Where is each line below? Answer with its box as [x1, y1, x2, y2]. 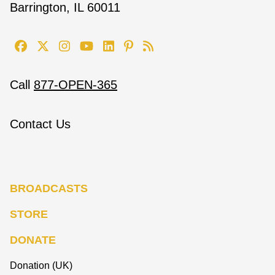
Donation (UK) [10, 260, 72, 271]
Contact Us [10, 117, 71, 131]
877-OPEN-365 [34, 78, 117, 91]
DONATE [10, 234, 56, 246]
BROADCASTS [10, 182, 88, 195]
